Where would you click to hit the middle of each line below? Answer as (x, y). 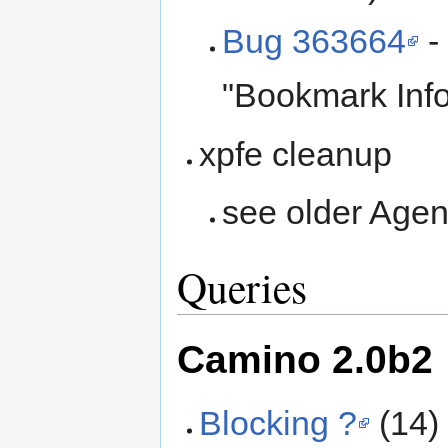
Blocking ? (278, 422)
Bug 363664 (313, 41)
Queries (242, 286)
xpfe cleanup (296, 153)
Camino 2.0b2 (305, 359)
